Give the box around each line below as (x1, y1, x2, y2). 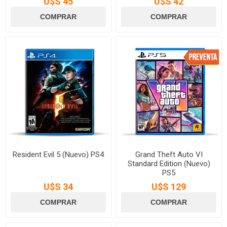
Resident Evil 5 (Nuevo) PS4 (12, 149, 104, 159)
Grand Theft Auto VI (135, 149, 203, 159)
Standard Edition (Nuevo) (127, 159, 210, 168)
